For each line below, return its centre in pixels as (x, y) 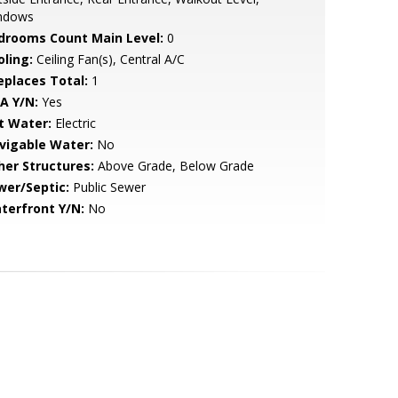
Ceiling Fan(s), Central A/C (108, 59)
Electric (73, 123)
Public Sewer (107, 187)
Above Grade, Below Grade (174, 166)
